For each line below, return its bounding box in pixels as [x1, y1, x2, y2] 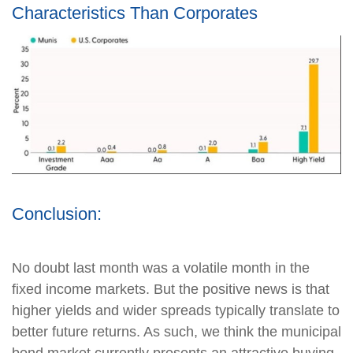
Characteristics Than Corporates [12, 2, 258, 23]
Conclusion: [12, 203, 102, 224]
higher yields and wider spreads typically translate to [12, 302, 340, 318]
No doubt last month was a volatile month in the [12, 259, 310, 276]
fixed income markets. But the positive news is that [12, 281, 329, 297]
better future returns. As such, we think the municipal [12, 323, 341, 340]
